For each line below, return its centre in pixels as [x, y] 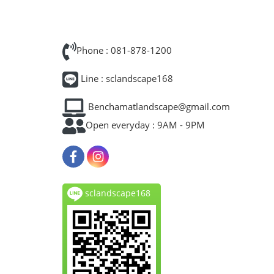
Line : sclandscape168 [126, 79]
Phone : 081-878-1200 [124, 50]
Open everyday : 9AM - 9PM [145, 125]
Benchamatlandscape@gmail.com [157, 107]
